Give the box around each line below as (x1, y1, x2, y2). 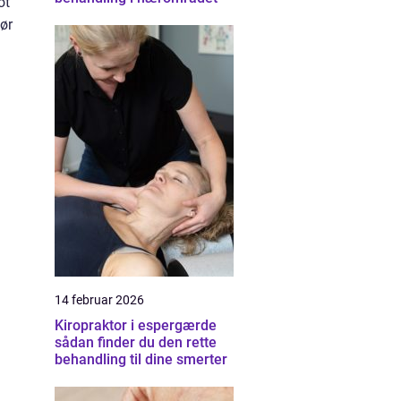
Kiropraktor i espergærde (55, 317, 217, 334)
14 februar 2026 (55, 293, 144, 307)
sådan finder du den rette (55, 334, 217, 351)
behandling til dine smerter (55, 351, 227, 368)
